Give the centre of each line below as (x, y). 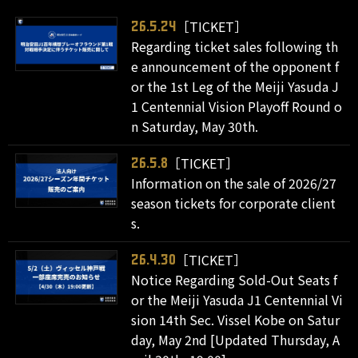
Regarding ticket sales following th (235, 46)
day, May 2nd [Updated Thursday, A (236, 339)
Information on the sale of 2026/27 (234, 183)
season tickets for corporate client (234, 203)
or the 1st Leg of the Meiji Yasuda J (235, 86)
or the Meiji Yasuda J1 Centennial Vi (237, 299)
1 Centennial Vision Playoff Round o (237, 106)
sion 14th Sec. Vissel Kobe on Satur (236, 319)
